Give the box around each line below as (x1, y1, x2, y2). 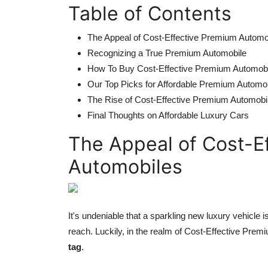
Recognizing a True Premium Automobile (87, 47, 246, 58)
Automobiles (68, 154, 182, 178)
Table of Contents (68, 1, 232, 25)
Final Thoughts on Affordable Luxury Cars (87, 109, 249, 120)
